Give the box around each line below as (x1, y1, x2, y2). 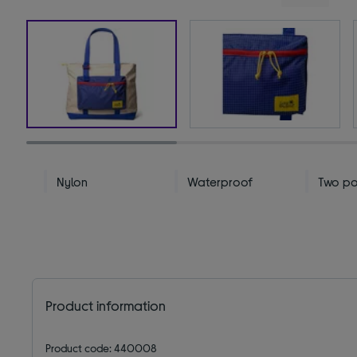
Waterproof (187, 173, 253, 189)
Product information (45, 296, 167, 314)
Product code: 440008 (45, 340, 158, 355)
